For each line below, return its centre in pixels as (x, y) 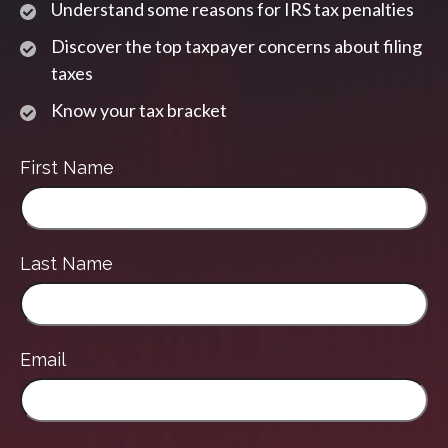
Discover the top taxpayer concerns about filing (236, 46)
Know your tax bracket (139, 110)
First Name (67, 168)
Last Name (66, 264)
